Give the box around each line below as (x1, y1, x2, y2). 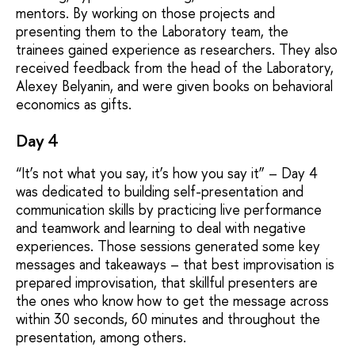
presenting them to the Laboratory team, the (16, 21, 288, 41)
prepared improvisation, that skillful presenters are (16, 272, 318, 292)
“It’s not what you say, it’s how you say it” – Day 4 (16, 162, 318, 183)
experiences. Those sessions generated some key (16, 235, 320, 256)
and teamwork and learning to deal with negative (16, 217, 306, 238)
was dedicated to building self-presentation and (16, 181, 303, 201)
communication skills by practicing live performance (16, 199, 322, 219)
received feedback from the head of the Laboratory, (16, 57, 334, 78)
